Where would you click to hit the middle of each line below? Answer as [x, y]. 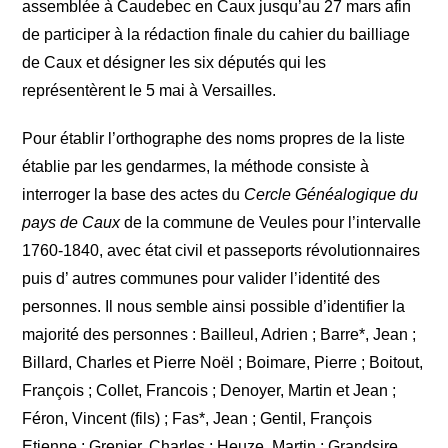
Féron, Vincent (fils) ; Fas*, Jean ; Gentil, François [197, 419]
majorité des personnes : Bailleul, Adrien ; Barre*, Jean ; [219, 335]
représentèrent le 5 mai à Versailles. [149, 91]
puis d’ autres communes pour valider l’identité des [201, 279]
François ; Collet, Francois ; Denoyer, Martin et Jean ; [209, 391]
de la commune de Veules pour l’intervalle [271, 223]
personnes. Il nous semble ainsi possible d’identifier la [214, 307]
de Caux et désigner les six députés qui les [174, 63]
